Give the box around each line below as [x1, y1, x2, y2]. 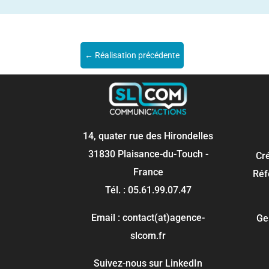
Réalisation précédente [95, 50, 180, 61]
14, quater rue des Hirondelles [83, 130, 214, 142]
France [133, 166, 163, 178]
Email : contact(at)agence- [91, 211, 205, 223]
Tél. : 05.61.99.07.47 [104, 184, 192, 196]
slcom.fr [130, 229, 166, 241]
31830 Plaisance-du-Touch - [88, 148, 208, 160]
